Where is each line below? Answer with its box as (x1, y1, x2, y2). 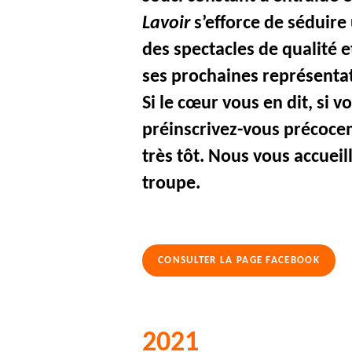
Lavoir (142, 14, 191, 34)
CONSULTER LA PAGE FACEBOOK (158, 255, 320, 266)
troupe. (142, 174, 201, 194)
